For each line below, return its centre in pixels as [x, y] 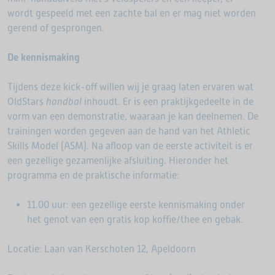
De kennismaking [44, 57]
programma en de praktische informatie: [93, 175]
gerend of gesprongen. [56, 28]
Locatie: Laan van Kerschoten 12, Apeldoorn [102, 249]
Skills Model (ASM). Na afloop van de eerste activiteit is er [130, 146]
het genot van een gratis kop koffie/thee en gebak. [135, 219]
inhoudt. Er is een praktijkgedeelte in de [168, 102]
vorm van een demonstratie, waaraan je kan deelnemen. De [133, 116]
